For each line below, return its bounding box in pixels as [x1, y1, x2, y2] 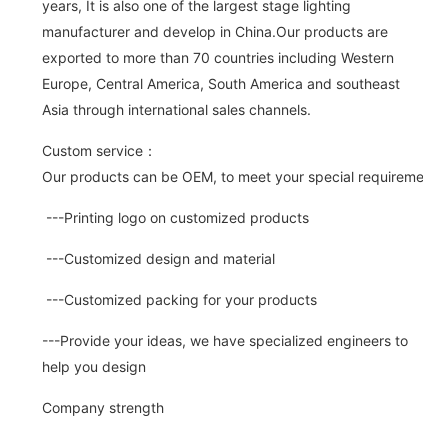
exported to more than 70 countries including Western [41, 48, 394, 66]
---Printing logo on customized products [41, 208, 309, 226]
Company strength [41, 398, 164, 416]
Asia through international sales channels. [41, 100, 311, 118]
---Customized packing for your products [41, 290, 317, 308]
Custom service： [41, 141, 157, 159]
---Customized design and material [41, 249, 275, 267]
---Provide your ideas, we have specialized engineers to [41, 331, 408, 349]
